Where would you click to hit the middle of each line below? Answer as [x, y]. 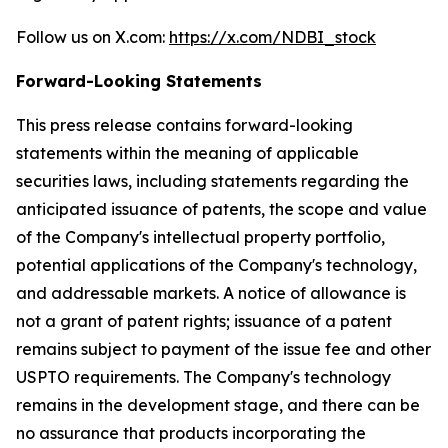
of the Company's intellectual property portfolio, [200, 236]
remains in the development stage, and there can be [218, 404]
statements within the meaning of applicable [187, 152]
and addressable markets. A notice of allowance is [211, 292]
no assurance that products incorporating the [191, 432]
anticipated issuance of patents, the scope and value [221, 208]
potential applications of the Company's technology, [216, 264]
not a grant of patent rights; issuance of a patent [204, 320]
